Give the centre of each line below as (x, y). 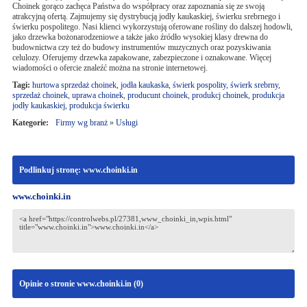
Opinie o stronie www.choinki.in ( (77, 284)
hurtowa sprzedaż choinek (74, 85)
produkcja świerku (99, 106)
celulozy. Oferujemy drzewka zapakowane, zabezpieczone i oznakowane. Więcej (142, 58)
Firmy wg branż (81, 123)
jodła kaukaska (144, 85)
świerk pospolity (199, 85)
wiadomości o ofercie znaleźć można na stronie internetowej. (110, 68)
